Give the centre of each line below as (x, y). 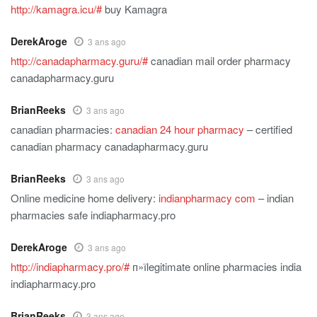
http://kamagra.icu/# (56, 9)
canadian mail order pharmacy (219, 61)
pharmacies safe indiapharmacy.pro (93, 215)
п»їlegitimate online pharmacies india (215, 267)
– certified (268, 129)
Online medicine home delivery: (85, 198)
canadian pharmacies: (63, 129)
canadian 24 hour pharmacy (180, 129)
